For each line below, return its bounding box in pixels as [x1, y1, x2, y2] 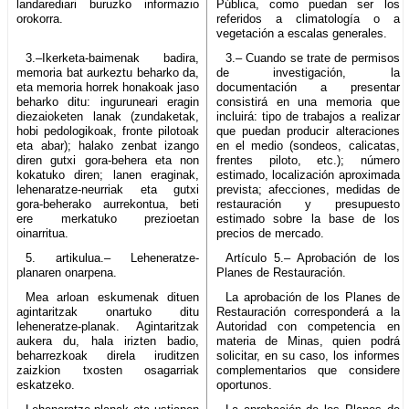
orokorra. [16, 11, 63, 26]
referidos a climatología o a [216, 11, 400, 26]
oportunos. [216, 377, 273, 392]
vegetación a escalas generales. [216, 26, 388, 40]
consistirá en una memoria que [216, 94, 400, 109]
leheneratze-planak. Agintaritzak [16, 319, 200, 333]
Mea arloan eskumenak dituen [25, 289, 200, 304]
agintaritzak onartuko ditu [16, 304, 200, 319]
